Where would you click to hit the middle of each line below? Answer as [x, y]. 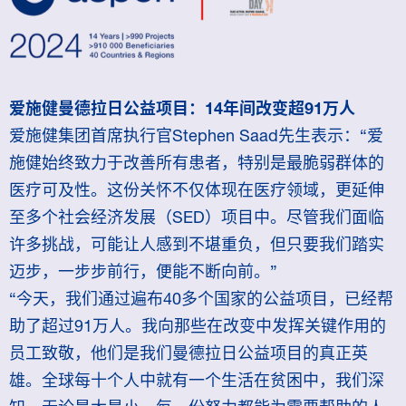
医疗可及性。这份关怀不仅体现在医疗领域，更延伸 [197, 189]
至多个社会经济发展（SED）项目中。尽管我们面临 [197, 217]
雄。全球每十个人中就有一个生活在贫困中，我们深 [197, 380]
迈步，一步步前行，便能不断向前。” [143, 271]
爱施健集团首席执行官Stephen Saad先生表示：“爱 [196, 135]
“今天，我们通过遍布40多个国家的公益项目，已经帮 [201, 298]
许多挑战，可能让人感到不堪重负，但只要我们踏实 [197, 244]
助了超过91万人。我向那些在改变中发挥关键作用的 [198, 325]
